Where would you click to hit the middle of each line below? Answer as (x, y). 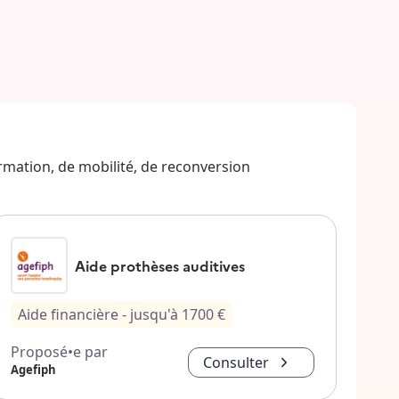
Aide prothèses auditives (160, 266)
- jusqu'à (151, 315)
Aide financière (69, 315)
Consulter (236, 363)
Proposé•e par (60, 352)
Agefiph (34, 370)
